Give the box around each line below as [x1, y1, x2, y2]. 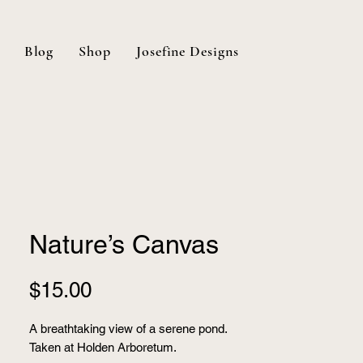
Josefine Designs [136, 42, 239, 60]
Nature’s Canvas [29, 229, 219, 259]
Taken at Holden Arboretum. [29, 340, 177, 354]
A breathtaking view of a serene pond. [29, 322, 227, 335]
